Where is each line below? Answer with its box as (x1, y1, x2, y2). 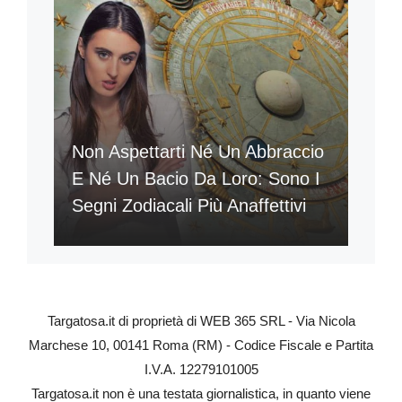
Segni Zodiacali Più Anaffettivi (72, 196, 306, 216)
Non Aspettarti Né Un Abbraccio (72, 142, 324, 162)
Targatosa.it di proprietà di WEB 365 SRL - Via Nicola (47, 313, 355, 329)
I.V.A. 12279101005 (144, 362, 258, 378)
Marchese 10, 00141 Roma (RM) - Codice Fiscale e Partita (29, 337, 373, 354)
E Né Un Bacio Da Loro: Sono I (72, 169, 320, 189)
